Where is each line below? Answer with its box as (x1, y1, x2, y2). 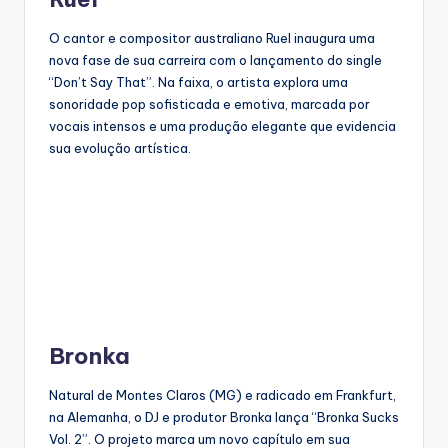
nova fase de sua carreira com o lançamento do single (49, 52, 382, 69)
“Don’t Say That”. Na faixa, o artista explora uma (49, 74, 348, 91)
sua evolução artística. (49, 140, 191, 157)
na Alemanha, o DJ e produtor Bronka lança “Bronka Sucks (49, 409, 399, 426)
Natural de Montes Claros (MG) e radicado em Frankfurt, (49, 387, 396, 404)
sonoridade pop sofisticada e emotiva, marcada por (49, 96, 370, 113)
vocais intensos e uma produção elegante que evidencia (49, 118, 396, 135)
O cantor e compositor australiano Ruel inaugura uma (49, 30, 375, 47)
